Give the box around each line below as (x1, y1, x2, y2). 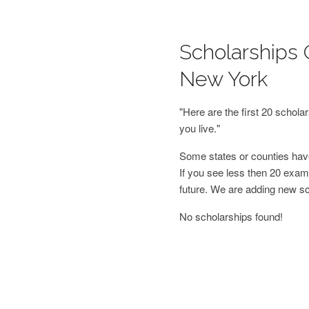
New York (179, 67, 268, 91)
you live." (179, 121, 220, 135)
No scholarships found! (179, 209, 283, 223)
